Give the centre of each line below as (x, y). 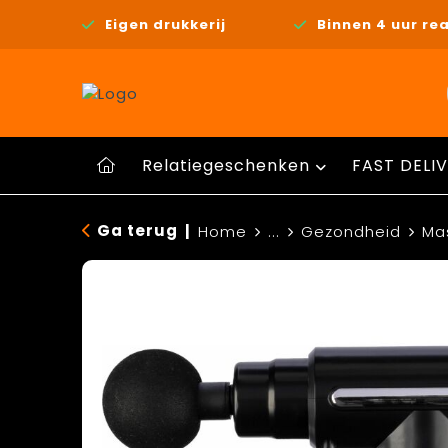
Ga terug (137, 230)
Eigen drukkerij (165, 24)
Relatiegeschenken (225, 165)
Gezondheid (350, 231)
